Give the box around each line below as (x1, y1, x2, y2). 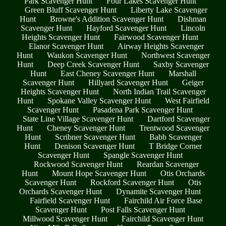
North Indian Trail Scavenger (112, 87, 206, 96)
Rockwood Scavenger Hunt (33, 160, 123, 169)
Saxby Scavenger (153, 60, 209, 69)
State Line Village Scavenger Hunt (22, 115, 133, 124)
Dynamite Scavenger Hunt (116, 187, 201, 196)
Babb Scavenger (149, 133, 202, 142)
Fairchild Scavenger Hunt (122, 214, 203, 223)
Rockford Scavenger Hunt (90, 178, 174, 187)
